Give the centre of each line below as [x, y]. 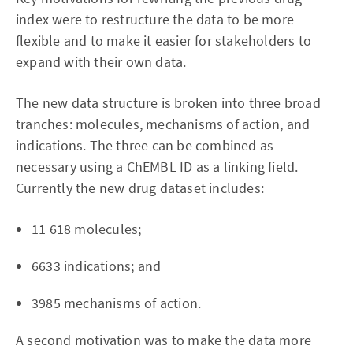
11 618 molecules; [87, 229]
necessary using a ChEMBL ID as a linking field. [157, 167]
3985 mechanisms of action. [117, 303]
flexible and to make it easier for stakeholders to [164, 41]
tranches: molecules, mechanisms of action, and [163, 124]
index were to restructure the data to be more [155, 19]
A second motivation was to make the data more [164, 340]
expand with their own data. [101, 62]
